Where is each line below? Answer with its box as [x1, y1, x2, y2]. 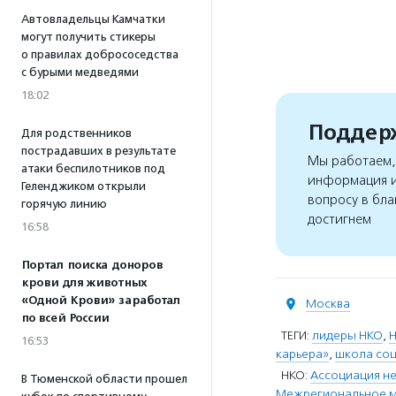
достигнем [308, 211, 371, 228]
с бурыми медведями [21, 65, 139, 79]
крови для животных [21, 276, 147, 290]
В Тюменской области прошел [21, 372, 187, 385]
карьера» [276, 346, 329, 362]
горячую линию [21, 197, 107, 210]
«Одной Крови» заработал [21, 293, 180, 308]
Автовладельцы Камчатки [21, 12, 165, 26]
